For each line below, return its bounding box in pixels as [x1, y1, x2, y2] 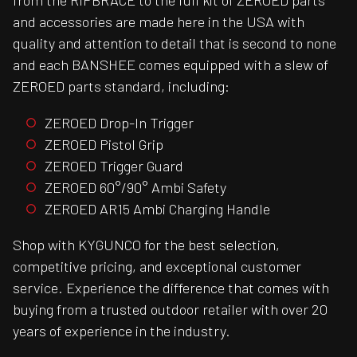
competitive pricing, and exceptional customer [13, 257, 301, 276]
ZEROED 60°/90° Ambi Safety [45, 178, 226, 196]
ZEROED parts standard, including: [13, 77, 229, 96]
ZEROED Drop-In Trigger [45, 113, 194, 131]
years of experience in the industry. [13, 322, 230, 340]
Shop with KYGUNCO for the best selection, [13, 236, 280, 254]
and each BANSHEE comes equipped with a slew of [13, 56, 328, 74]
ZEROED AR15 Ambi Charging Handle [45, 199, 270, 218]
